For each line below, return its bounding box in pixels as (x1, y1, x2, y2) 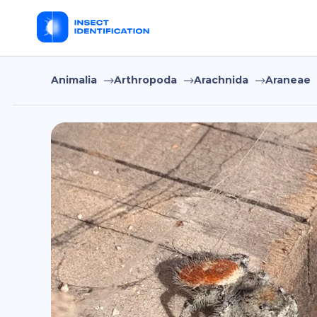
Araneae (265, 74, 311, 86)
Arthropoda (114, 74, 177, 86)
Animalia (51, 74, 97, 86)
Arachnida (194, 74, 248, 86)
